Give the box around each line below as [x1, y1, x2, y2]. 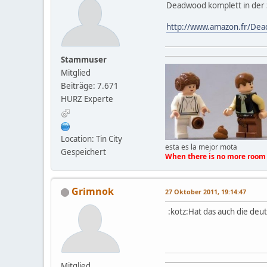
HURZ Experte [61, 94, 113, 105]
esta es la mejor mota [165, 142, 237, 152]
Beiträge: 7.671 [61, 80, 119, 92]
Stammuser [61, 54, 107, 66]
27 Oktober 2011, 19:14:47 [165, 187, 246, 196]
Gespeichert [61, 147, 106, 158]
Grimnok [72, 185, 114, 198]
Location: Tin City [61, 133, 122, 145]
